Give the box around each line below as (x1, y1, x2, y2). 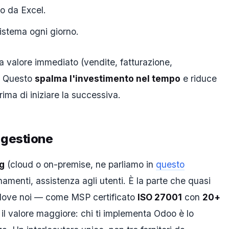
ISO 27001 (138, 191, 182, 202)
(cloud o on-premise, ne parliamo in (5, 158, 156, 170)
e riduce (180, 73, 217, 84)
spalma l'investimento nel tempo (35, 73, 180, 84)
